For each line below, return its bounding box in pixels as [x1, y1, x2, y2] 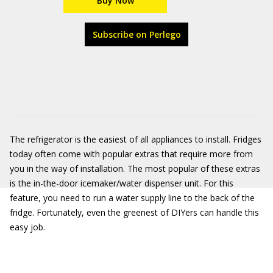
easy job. [10, 221, 45, 233]
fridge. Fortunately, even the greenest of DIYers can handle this [10, 207, 259, 218]
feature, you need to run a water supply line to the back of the [10, 192, 255, 204]
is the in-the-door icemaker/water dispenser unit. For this [10, 177, 233, 189]
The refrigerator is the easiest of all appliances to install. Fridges [10, 133, 261, 145]
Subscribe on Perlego [92, 29, 181, 40]
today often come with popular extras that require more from [10, 148, 253, 160]
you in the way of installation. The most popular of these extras [10, 163, 260, 174]
